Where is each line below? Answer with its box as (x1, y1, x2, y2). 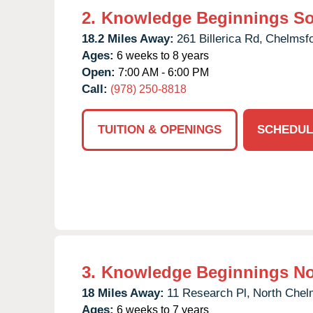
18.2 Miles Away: (82, 31, 174, 45)
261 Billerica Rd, (177, 31, 263, 45)
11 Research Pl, (167, 286, 250, 300)
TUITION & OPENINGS (98, 122, 221, 136)
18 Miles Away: (82, 286, 164, 300)
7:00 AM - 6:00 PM (115, 66, 209, 78)
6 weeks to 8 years (114, 49, 209, 61)
